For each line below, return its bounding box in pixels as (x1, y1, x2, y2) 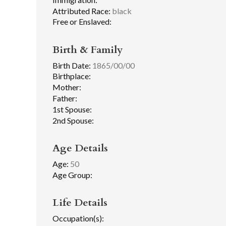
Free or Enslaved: (52, 17, 111, 27)
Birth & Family (52, 42, 123, 56)
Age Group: (52, 169, 92, 180)
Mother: (52, 82, 81, 92)
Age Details (52, 141, 108, 155)
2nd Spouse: (52, 115, 94, 125)
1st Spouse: (52, 104, 92, 114)
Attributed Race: (52, 6, 110, 16)
